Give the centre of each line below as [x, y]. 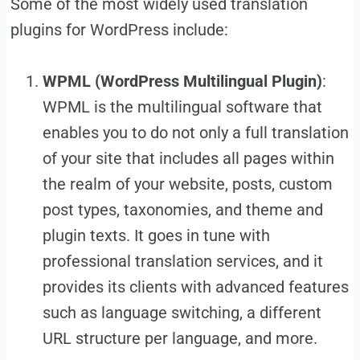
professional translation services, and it [182, 262]
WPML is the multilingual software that [182, 107]
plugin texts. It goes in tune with [156, 236]
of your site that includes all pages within [188, 159]
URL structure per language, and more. [180, 339]
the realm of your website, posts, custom [187, 184]
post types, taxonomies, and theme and [182, 210]
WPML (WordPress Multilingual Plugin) [182, 82]
